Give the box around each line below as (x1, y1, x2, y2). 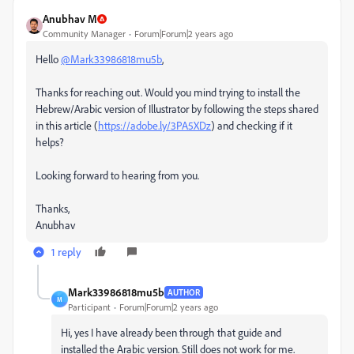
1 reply (51, 245, 81, 259)
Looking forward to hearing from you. (36, 168, 199, 183)
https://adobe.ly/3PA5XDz (98, 119, 211, 133)
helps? (36, 135, 64, 149)
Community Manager (43, 28, 126, 40)
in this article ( (36, 119, 98, 133)
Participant (68, 301, 111, 314)
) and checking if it (211, 119, 292, 133)
